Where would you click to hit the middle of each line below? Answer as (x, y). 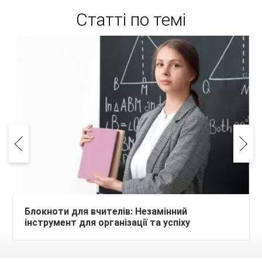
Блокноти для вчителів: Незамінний (106, 211)
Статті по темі (131, 20)
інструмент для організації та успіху (107, 222)
